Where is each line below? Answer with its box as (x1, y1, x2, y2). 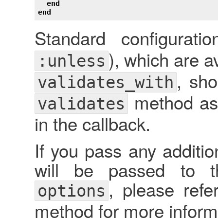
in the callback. (34, 110, 150, 136)
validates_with (37, 72, 174, 92)
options (37, 181, 106, 200)
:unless (37, 51, 106, 71)
